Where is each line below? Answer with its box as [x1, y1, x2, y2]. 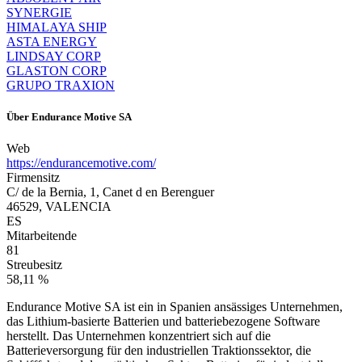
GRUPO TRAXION [6, 78, 115, 92]
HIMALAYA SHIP [6, 19, 107, 34]
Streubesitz [6, 257, 62, 271]
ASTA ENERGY [6, 34, 97, 48]
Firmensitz [6, 170, 60, 184]
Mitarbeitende [6, 228, 77, 242]
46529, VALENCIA [6, 199, 112, 213]
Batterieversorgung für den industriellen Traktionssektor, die [6, 343, 311, 357]
